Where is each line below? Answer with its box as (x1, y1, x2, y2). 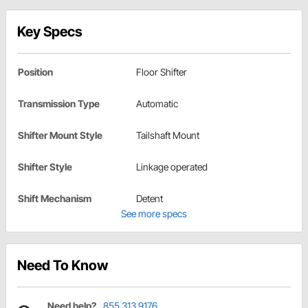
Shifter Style (18, 161, 72, 173)
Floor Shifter (136, 66, 187, 78)
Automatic (136, 98, 178, 110)
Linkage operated (136, 161, 208, 173)
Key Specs (17, 23, 82, 41)
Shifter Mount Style (18, 129, 102, 142)
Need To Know (17, 257, 108, 274)
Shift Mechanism (18, 192, 91, 205)
